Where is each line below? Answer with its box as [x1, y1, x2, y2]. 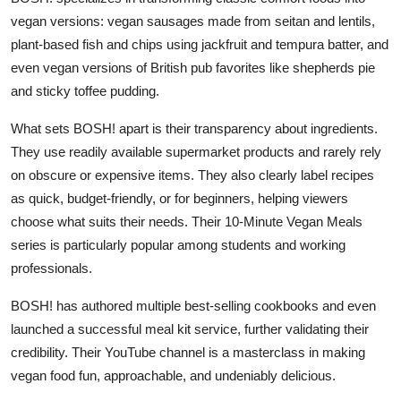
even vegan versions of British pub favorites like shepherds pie [11, 59, 375, 75]
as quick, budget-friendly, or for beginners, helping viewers [11, 190, 348, 206]
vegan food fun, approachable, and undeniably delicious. [11, 367, 336, 383]
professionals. [11, 260, 92, 276]
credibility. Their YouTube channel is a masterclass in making [11, 344, 365, 360]
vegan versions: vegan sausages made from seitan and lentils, [11, 13, 375, 29]
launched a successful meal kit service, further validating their [11, 320, 369, 337]
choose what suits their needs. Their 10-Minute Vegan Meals [11, 213, 363, 229]
